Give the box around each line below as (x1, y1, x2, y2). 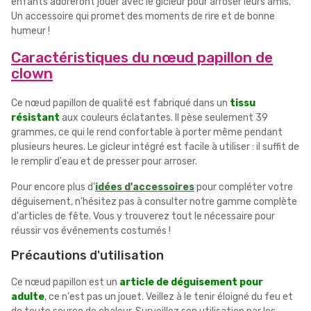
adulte (11, 290, 44, 303)
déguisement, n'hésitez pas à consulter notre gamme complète (11, 195, 297, 208)
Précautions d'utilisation (11, 247, 164, 263)
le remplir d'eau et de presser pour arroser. (11, 155, 197, 167)
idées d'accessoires (95, 180, 194, 193)
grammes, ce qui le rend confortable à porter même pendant (11, 126, 283, 138)
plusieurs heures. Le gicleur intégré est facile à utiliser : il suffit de (11, 140, 299, 153)
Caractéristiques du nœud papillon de (11, 48, 273, 66)
